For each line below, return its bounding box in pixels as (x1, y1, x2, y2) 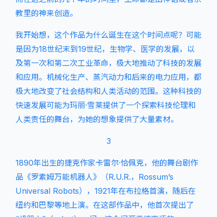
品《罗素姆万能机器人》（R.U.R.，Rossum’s (15, 172, 173, 182)
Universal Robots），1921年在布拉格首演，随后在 (15, 186, 196, 196)
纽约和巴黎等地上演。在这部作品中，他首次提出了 (15, 200, 194, 210)
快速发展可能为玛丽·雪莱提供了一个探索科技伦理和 (15, 100, 196, 110)
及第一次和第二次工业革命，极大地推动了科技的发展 (15, 58, 201, 68)
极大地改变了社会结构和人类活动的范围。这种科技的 (15, 86, 201, 96)
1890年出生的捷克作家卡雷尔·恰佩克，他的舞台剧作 (15, 158, 198, 168)
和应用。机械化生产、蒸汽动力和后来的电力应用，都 (15, 72, 201, 82)
